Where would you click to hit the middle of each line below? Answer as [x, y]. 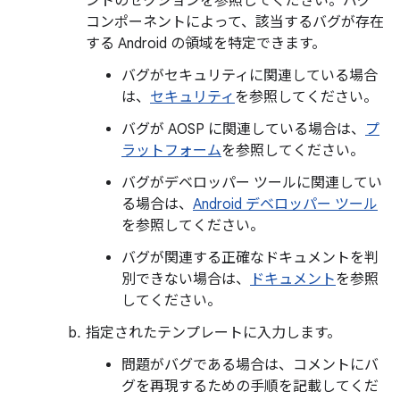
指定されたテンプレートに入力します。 [213, 333]
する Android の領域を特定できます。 [206, 44]
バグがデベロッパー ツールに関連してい [252, 183]
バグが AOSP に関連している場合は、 [243, 129]
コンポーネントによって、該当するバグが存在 [235, 22]
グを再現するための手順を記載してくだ [250, 387]
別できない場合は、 [186, 279]
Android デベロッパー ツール [285, 204]
